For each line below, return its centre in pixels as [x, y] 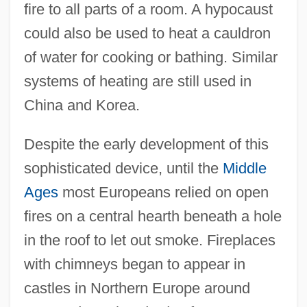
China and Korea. [82, 106]
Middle [244, 169]
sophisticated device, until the [123, 169]
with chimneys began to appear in [134, 265]
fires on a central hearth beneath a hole [152, 217]
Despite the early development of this [146, 145]
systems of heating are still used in [137, 82]
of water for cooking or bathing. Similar [150, 58]
